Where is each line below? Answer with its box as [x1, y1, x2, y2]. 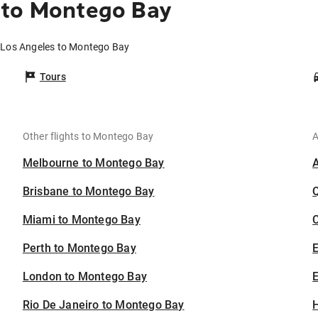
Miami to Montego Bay [22, 213, 141, 227]
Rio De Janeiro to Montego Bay [22, 298, 185, 312]
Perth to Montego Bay [22, 241, 136, 256]
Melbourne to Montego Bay [22, 156, 165, 170]
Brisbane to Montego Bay [22, 185, 155, 199]
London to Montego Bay [22, 270, 148, 284]
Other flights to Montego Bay [22, 131, 154, 143]
